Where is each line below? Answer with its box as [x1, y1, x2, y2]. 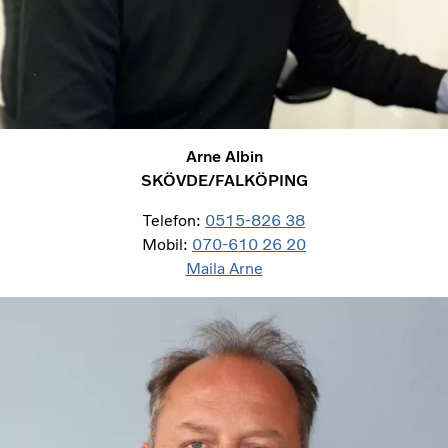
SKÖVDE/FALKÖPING [140, 170, 308, 190]
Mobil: [142, 234, 192, 254]
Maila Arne [185, 258, 263, 278]
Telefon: [143, 210, 205, 230]
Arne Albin [185, 146, 263, 166]
